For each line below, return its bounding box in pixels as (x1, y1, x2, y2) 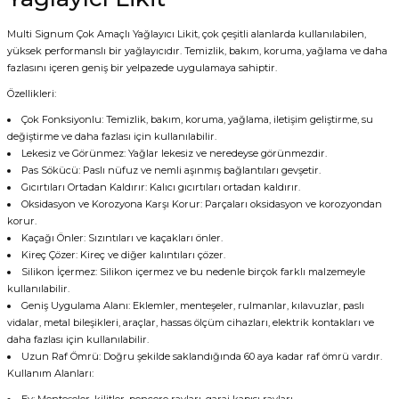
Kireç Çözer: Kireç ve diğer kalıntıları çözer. (21, 248, 226, 261)
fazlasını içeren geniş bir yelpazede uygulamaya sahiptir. (7, 61, 277, 74)
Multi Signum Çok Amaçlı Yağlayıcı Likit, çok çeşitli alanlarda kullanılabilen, (7, 28, 366, 40)
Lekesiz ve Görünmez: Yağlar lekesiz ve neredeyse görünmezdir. (21, 147, 328, 159)
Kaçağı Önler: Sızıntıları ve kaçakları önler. (21, 232, 224, 244)
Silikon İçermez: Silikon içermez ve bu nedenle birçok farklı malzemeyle (21, 265, 366, 278)
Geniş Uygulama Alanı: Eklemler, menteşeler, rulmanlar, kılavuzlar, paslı (21, 299, 365, 312)
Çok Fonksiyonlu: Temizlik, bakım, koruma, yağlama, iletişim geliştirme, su (21, 113, 374, 126)
